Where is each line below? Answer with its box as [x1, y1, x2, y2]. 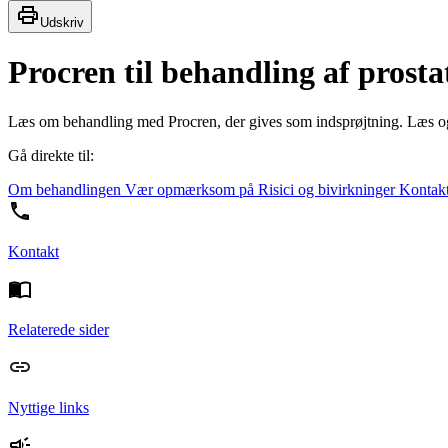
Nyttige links [8, 398, 89, 416]
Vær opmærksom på [121, 180, 254, 198]
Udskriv [40, 14, 84, 30]
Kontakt [8, 242, 59, 260]
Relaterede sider [8, 320, 109, 338]
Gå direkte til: [8, 146, 94, 164]
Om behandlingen [8, 180, 121, 198]
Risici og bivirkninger [254, 180, 395, 198]
